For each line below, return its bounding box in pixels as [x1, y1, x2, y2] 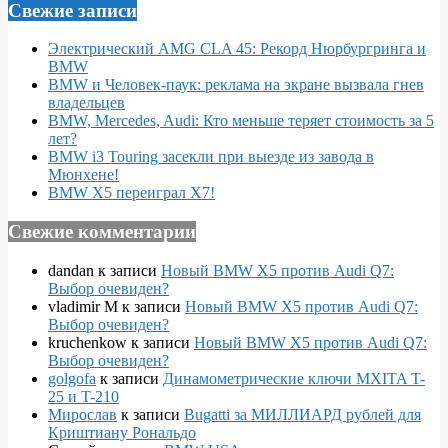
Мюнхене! [48, 166, 119, 184]
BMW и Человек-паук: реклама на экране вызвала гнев [48, 76, 424, 94]
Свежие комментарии [8, 221, 196, 243]
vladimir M [48, 297, 118, 315]
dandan [48, 261, 94, 279]
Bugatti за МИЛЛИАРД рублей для [184, 405, 421, 423]
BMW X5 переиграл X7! [48, 184, 215, 202]
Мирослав [48, 405, 117, 423]
